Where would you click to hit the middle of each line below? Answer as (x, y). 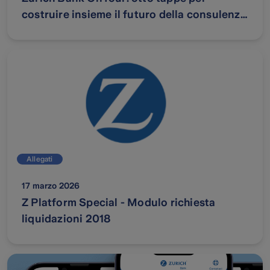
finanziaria (50, 31)
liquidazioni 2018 (67, 219)
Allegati (40, 159)
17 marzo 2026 (51, 186)
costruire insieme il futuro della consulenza (134, 15)
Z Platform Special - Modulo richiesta (119, 203)
